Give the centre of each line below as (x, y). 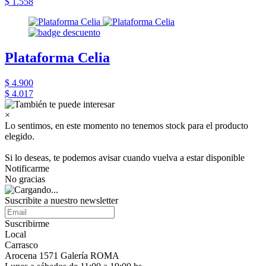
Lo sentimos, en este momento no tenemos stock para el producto (126, 126)
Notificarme (27, 168)
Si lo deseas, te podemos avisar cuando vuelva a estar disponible (125, 158)
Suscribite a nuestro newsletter (61, 200)
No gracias (25, 179)
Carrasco (21, 245)
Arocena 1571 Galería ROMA (62, 256)
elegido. (20, 136)
